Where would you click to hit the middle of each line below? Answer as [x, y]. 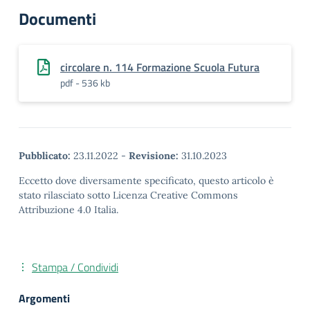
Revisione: [154, 156]
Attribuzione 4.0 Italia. [69, 210]
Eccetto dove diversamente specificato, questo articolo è [146, 181]
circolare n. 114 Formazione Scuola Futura [160, 67]
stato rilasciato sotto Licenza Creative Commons [128, 195]
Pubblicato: [45, 156]
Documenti [57, 19]
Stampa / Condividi [75, 267]
